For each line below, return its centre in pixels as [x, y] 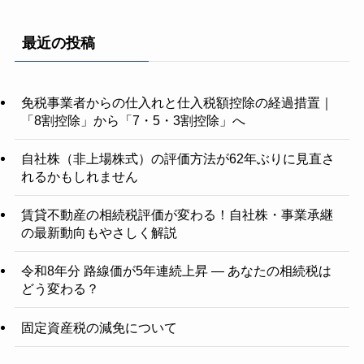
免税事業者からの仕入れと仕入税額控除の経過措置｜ [177, 102]
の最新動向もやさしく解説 [99, 233]
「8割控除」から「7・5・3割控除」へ [133, 120]
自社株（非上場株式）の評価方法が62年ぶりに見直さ [178, 158]
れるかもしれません [79, 176]
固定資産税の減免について [99, 327]
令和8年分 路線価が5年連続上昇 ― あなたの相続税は [176, 271]
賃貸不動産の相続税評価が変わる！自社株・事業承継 [177, 215]
